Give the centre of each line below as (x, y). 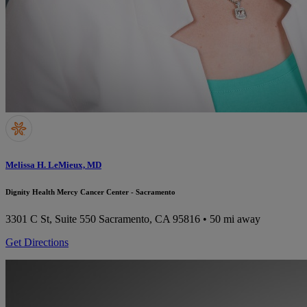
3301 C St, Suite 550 (51, 219)
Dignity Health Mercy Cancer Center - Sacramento (90, 192)
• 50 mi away (230, 219)
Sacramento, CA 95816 (149, 219)
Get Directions (37, 243)
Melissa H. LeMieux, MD (53, 165)
